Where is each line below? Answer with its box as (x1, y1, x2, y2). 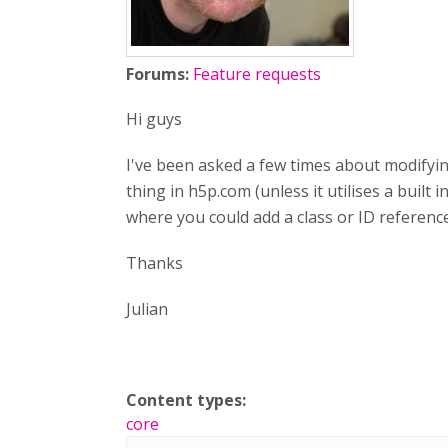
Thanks (126, 252, 183, 274)
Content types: (126, 389, 250, 411)
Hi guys (126, 108, 182, 130)
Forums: (126, 63, 193, 85)
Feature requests (193, 63, 321, 85)
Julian (126, 298, 168, 320)
